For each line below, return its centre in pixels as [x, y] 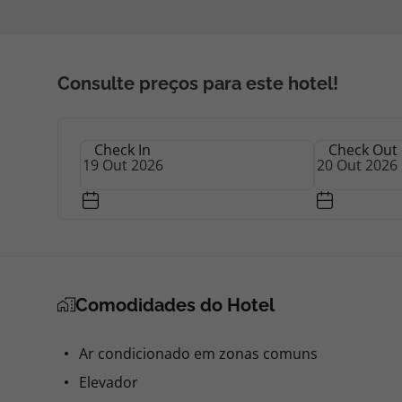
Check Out [363, 150]
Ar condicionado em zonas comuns [198, 354]
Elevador [109, 382]
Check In [122, 150]
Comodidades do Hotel [175, 305]
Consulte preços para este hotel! [198, 83]
